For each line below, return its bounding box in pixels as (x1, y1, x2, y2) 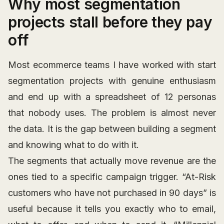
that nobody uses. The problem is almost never (8, 107, 216, 118)
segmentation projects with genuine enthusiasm (8, 75, 216, 86)
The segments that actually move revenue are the (8, 155, 216, 166)
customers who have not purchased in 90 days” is (8, 187, 216, 198)
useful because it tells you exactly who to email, (8, 203, 216, 214)
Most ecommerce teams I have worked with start (8, 59, 216, 70)
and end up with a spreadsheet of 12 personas (8, 91, 216, 102)
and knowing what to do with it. (8, 139, 139, 150)
